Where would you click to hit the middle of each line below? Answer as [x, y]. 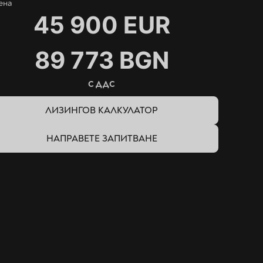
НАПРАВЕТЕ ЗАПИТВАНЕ [102, 139]
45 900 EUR [102, 25]
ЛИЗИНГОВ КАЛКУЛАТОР [102, 110]
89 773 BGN [102, 60]
